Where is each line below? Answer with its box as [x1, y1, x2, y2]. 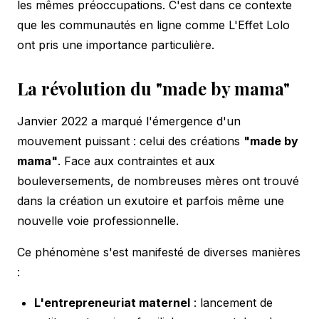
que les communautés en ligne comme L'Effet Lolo [17, 17, 290, 32]
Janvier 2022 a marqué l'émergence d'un [17, 113, 241, 128]
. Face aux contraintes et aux [58, 153, 215, 168]
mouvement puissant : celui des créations [17, 133, 244, 148]
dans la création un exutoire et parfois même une [17, 193, 284, 208]
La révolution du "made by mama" [17, 76, 290, 100]
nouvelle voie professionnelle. [17, 213, 179, 228]
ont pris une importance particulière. [17, 37, 214, 52]
